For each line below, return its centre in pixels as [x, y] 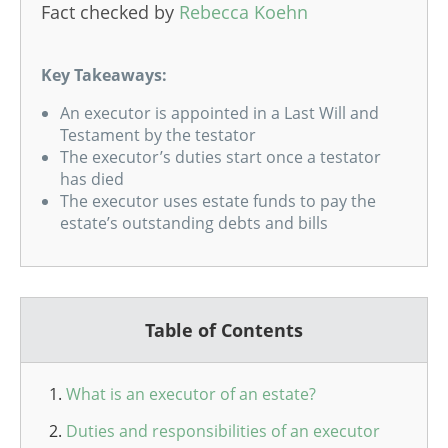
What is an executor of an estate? [191, 394]
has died [92, 179]
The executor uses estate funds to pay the [218, 201]
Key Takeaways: [104, 75]
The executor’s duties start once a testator [221, 157]
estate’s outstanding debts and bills [194, 223]
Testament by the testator [158, 135]
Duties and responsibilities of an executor [223, 431]
